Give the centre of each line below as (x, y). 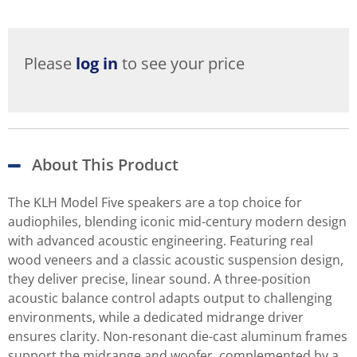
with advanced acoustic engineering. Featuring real (161, 241)
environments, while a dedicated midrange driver (156, 318)
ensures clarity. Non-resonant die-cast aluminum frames (178, 337)
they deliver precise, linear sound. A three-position (159, 279)
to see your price (181, 64)
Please (50, 64)
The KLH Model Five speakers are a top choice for (155, 203)
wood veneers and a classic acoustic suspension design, (176, 260)
